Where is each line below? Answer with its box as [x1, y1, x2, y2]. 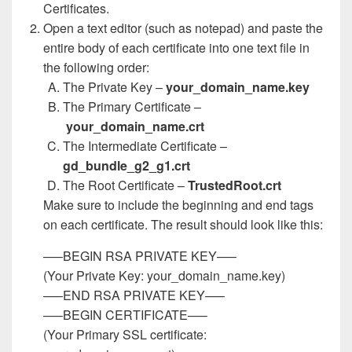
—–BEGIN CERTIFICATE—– [43, 306, 207, 324]
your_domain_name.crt [66, 117, 204, 136]
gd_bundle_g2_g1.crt [63, 156, 190, 175]
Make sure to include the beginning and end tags [43, 196, 313, 214]
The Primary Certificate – [63, 97, 201, 116]
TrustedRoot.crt [188, 176, 281, 195]
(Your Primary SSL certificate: [43, 325, 207, 344]
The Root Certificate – [63, 176, 188, 195]
